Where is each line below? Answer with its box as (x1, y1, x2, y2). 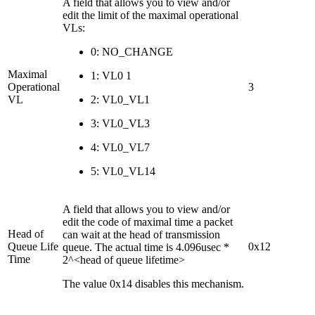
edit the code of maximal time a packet (63, 215, 233, 228)
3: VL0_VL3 (91, 117, 150, 129)
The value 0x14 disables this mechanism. (63, 277, 244, 290)
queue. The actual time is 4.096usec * (63, 240, 229, 253)
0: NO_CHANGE (91, 45, 173, 58)
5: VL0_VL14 (91, 165, 155, 177)
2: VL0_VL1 (91, 93, 150, 105)
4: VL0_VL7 (91, 141, 150, 153)
